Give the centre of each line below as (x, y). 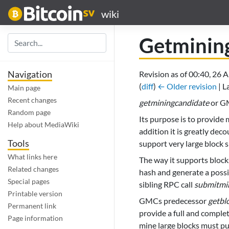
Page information (35, 218)
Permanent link (32, 206)
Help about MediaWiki (43, 125)
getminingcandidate (174, 103)
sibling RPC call (167, 185)
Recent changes (32, 100)
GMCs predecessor (174, 201)
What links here (32, 157)
